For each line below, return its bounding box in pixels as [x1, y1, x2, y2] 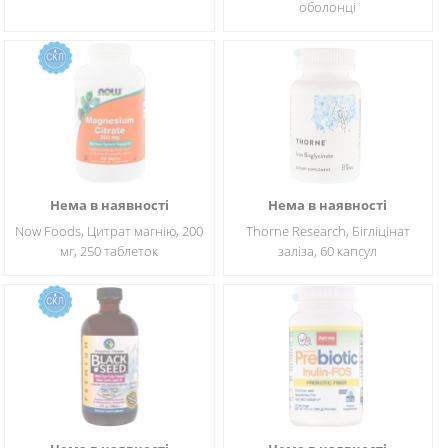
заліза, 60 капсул [278, 242, 378, 260]
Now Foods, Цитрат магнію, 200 [15, 222, 204, 240]
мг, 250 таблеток [60, 242, 159, 260]
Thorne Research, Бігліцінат [245, 222, 410, 240]
